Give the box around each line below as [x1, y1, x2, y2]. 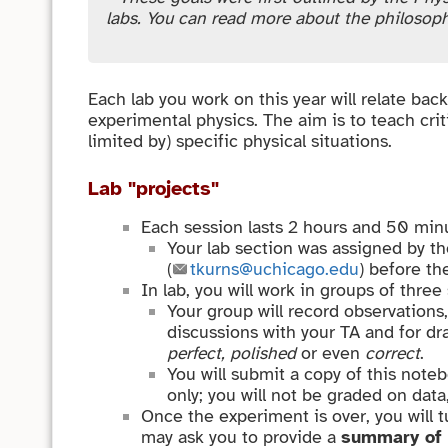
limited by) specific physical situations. [88, 130, 393, 153]
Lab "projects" [88, 175, 220, 201]
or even [296, 342, 366, 365]
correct [365, 342, 421, 365]
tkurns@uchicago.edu [190, 258, 360, 281]
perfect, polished [167, 342, 297, 365]
